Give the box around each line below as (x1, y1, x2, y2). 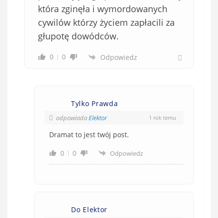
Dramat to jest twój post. (49, 129, 129, 139)
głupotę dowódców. (38, 30, 119, 42)
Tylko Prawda (71, 98, 118, 108)
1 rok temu (149, 114, 176, 122)
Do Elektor (71, 204, 108, 214)
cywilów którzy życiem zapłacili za (38, 16, 175, 28)
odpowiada (56, 113, 89, 122)
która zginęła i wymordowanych (38, 2, 167, 15)
